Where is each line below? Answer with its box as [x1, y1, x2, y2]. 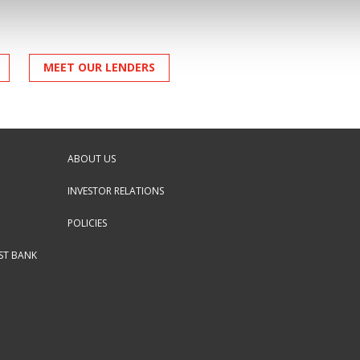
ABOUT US [67, 151, 116, 166]
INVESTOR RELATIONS [67, 183, 164, 198]
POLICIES [67, 215, 107, 230]
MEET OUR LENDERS [43, 59, 155, 76]
